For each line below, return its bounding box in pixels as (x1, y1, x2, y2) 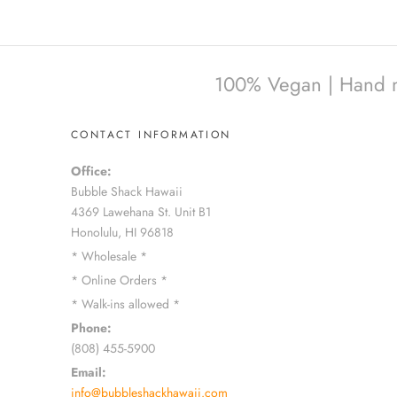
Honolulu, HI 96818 (71, 223, 174, 242)
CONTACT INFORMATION (71, 127, 231, 144)
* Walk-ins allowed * (71, 295, 180, 314)
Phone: (71, 319, 112, 338)
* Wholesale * (71, 247, 147, 266)
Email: (71, 363, 110, 382)
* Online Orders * (71, 271, 167, 290)
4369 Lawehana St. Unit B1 (71, 203, 211, 222)
